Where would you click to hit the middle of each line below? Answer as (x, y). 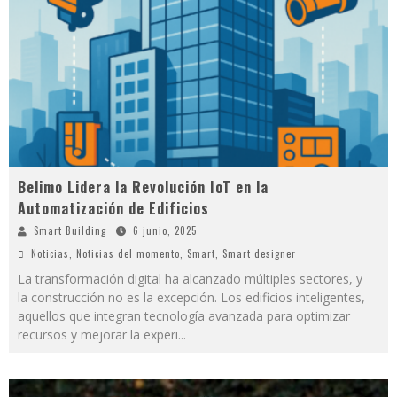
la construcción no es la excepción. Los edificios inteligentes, (191, 298)
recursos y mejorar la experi (98, 335)
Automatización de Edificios (113, 209)
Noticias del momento (128, 254)
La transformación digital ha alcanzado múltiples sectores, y (190, 279)
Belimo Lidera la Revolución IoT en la (143, 187)
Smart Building (70, 231)
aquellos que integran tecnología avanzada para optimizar (184, 316)
